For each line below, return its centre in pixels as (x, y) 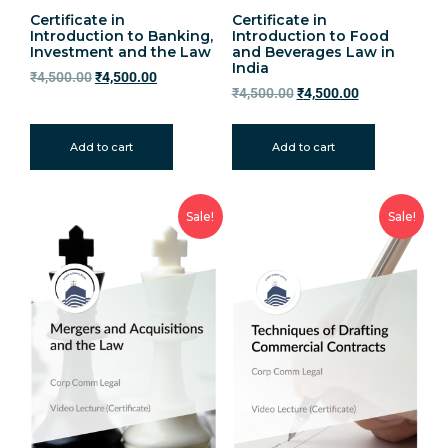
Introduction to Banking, (121, 35)
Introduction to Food (310, 35)
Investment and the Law (120, 51)
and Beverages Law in (313, 51)
